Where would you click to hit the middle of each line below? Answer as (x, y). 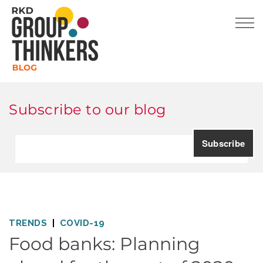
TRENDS (28, 223)
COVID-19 (82, 223)
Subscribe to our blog (87, 109)
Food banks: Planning (104, 244)
